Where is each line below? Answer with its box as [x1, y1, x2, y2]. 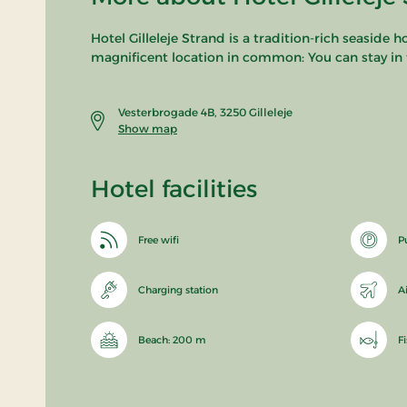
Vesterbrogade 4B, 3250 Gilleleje [118, 105, 293, 120]
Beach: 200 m [138, 333, 205, 347]
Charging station [138, 283, 218, 297]
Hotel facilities [91, 174, 257, 204]
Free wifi [138, 233, 179, 247]
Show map [118, 122, 177, 136]
